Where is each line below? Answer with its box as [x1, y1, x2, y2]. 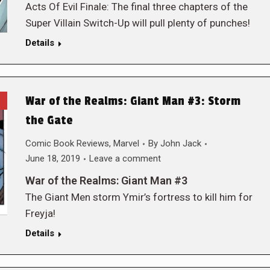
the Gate [25, 113, 73, 128]
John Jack [160, 138, 201, 149]
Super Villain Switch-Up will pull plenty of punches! [25, 17, 250, 29]
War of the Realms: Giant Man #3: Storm [25, 94, 240, 108]
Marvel [113, 138, 139, 149]
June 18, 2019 [25, 153, 80, 164]
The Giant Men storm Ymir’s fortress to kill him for [25, 191, 253, 203]
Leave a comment [89, 153, 161, 164]
